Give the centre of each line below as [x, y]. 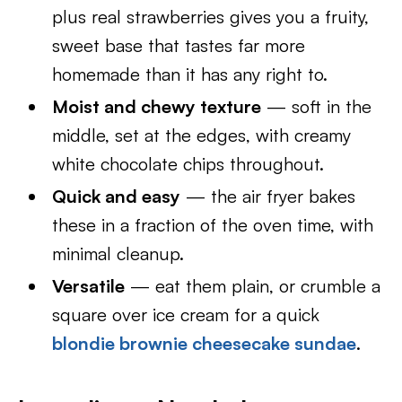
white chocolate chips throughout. [188, 164]
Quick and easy [117, 196]
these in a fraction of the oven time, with [213, 225]
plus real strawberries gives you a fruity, [211, 17]
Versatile [89, 286]
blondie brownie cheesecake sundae [205, 343]
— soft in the [317, 106]
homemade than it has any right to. [190, 74]
